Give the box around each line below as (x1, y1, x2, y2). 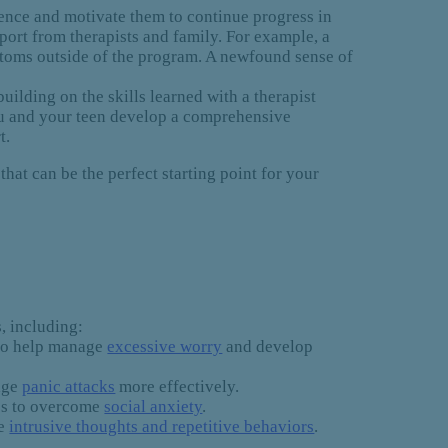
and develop (222, 337, 314, 356)
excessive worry (107, 337, 223, 356)
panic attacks (22, 377, 116, 396)
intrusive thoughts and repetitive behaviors (9, 417, 315, 436)
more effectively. (115, 377, 240, 396)
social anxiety (104, 397, 203, 416)
